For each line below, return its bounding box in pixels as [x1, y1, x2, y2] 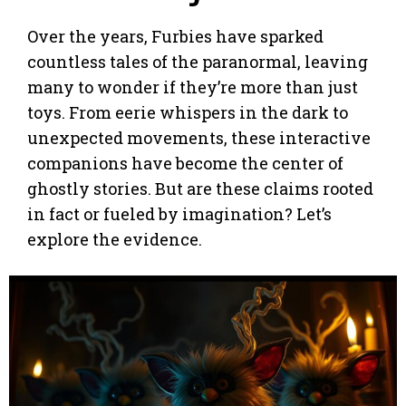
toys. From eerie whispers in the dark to [27, 101, 348, 123]
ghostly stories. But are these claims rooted [27, 177, 373, 199]
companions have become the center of [27, 151, 343, 174]
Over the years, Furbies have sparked [27, 24, 324, 47]
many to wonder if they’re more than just [27, 75, 358, 98]
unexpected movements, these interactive [27, 126, 371, 149]
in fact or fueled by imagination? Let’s [27, 202, 332, 225]
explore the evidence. [27, 227, 202, 250]
